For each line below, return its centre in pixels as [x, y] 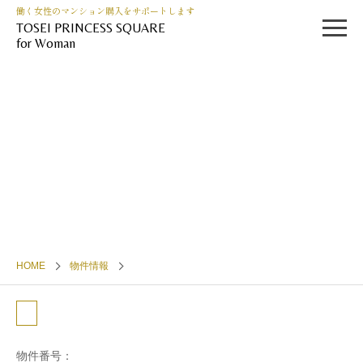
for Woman [46, 43]
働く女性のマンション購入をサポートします [105, 11]
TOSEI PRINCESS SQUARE [91, 28]
